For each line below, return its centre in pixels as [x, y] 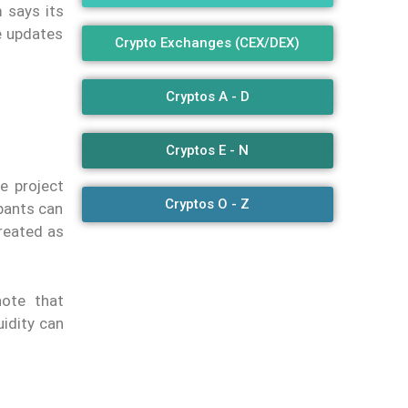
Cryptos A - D [207, 97]
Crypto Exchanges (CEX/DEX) [208, 43]
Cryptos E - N [208, 151]
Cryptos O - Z [208, 204]
